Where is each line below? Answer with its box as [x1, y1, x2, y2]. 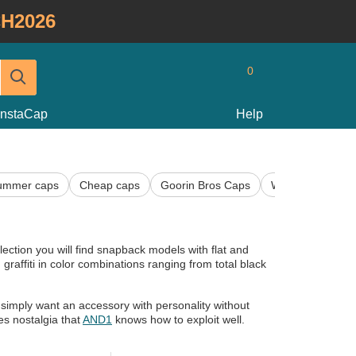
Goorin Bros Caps [161, 178, 250, 192]
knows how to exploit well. [112, 313, 245, 327]
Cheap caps [79, 178, 140, 192]
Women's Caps [271, 178, 347, 192]
